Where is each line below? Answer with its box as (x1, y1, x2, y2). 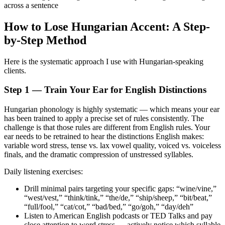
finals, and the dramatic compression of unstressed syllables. (4, 150, 193, 159)
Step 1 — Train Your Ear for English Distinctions (4, 84, 206, 95)
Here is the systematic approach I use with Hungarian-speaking (4, 57, 203, 66)
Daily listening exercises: (4, 167, 83, 176)
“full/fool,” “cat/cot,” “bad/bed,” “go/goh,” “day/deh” (24, 202, 193, 211)
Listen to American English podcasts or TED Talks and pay (24, 211, 212, 220)
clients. (4, 66, 26, 75)
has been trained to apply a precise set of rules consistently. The (4, 114, 204, 123)
